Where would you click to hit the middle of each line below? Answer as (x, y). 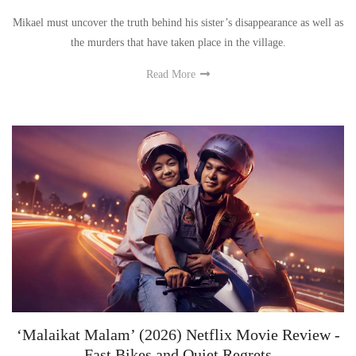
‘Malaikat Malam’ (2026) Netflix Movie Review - (178, 335)
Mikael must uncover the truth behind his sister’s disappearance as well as (178, 23)
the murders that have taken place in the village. (178, 43)
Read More (172, 75)
